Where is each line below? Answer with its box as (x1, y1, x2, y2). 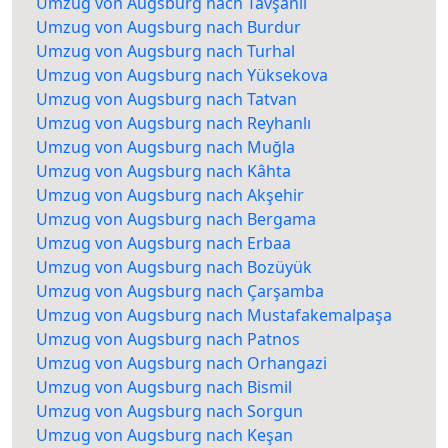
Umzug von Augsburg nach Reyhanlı (36, 112, 311, 135)
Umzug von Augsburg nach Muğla (36, 136, 295, 159)
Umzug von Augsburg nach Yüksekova (36, 64, 328, 87)
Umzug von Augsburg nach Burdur (36, 16, 301, 39)
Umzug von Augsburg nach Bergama (36, 208, 316, 231)
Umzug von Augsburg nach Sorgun (36, 400, 303, 423)
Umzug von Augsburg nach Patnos (36, 328, 300, 351)
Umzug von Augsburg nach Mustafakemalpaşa (36, 304, 392, 327)
